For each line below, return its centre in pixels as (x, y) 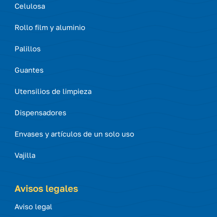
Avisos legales (46, 188)
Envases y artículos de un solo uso (74, 133)
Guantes (29, 70)
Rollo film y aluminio (50, 27)
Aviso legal (33, 206)
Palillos (27, 48)
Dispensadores (40, 112)
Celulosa (30, 6)
